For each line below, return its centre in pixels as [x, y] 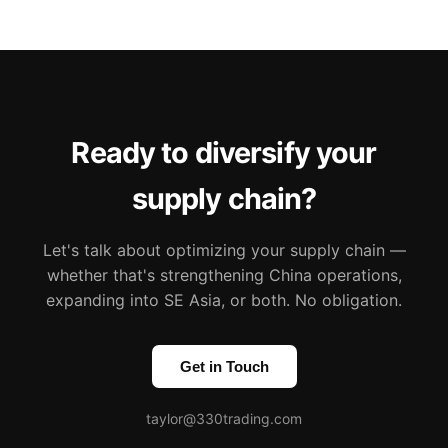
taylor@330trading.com [224, 418]
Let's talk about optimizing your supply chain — [224, 249]
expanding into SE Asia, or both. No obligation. [224, 299]
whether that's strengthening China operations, [224, 274]
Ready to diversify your [224, 152]
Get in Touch [224, 366]
